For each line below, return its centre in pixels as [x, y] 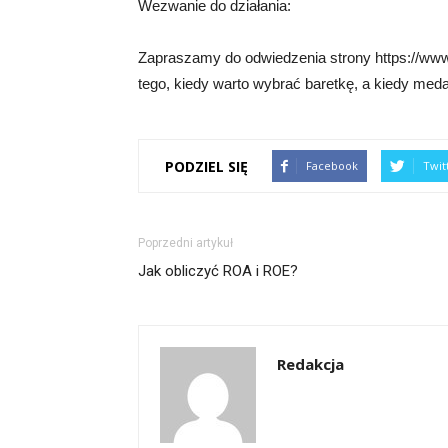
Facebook [332, 165]
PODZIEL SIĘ [206, 166]
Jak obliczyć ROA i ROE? [218, 271]
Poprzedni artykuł [185, 243]
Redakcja [310, 364]
